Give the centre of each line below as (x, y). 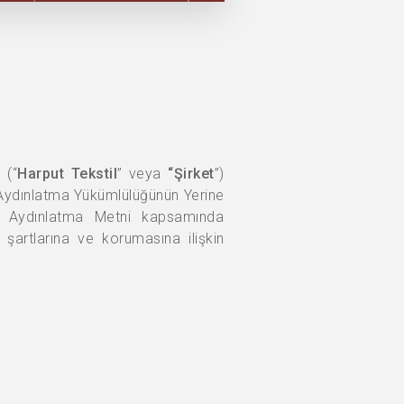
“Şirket (191, 174)
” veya (143, 174)
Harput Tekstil (68, 174)
